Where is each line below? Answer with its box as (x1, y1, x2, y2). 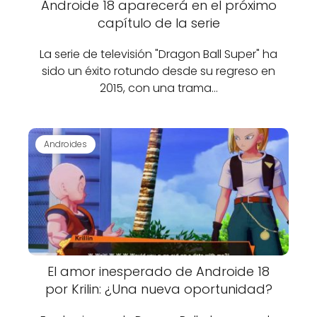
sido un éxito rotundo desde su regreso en (42, 63, 275, 79)
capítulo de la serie (97, 14, 220, 32)
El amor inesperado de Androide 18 (47, 263, 270, 280)
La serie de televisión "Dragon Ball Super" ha (40, 46, 277, 62)
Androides (44, 137, 87, 150)
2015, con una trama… (99, 80, 218, 96)
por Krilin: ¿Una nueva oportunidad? (45, 280, 272, 298)
